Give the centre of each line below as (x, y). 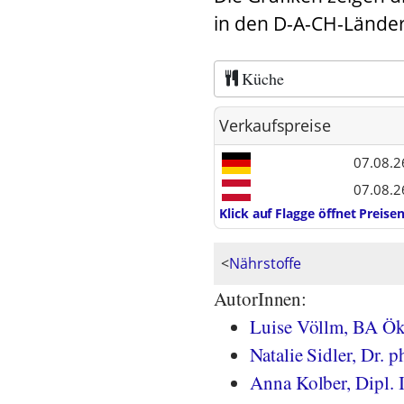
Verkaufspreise (275, 125)
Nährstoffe (265, 263)
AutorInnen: (261, 298)
